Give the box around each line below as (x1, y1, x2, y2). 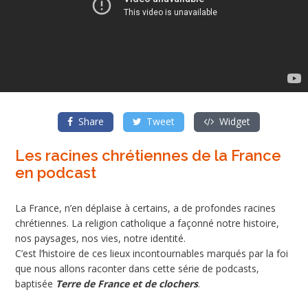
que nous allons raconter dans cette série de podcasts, (15, 261, 259, 275)
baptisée (15, 276, 56, 290)
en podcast (15, 163, 96, 181)
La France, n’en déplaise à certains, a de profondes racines (15, 201, 276, 214)
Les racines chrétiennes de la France (15, 146, 281, 164)
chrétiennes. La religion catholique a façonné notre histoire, (15, 216, 279, 230)
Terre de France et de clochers (56, 276, 198, 290)
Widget (219, 115, 250, 129)
